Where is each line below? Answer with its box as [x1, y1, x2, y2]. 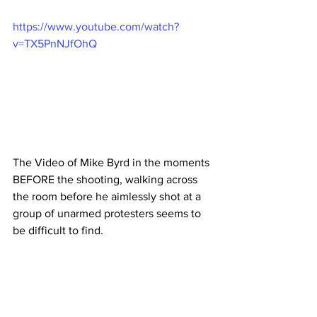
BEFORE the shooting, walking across [13, 173, 200, 185]
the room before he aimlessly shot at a [13, 190, 204, 202]
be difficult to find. [13, 224, 103, 236]
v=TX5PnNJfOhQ [13, 37, 97, 50]
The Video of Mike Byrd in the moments [13, 156, 212, 168]
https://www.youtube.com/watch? [13, 20, 179, 33]
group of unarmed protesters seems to [13, 207, 204, 219]
